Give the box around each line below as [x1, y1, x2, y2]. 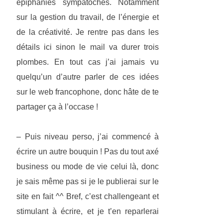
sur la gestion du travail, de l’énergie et [16, 13, 159, 22]
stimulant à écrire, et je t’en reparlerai [16, 207, 159, 216]
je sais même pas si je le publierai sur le [16, 177, 159, 186]
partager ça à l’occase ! [16, 103, 98, 111]
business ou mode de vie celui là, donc [16, 162, 159, 171]
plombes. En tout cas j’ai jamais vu [16, 58, 159, 67]
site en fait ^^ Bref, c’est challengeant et [16, 192, 159, 201]
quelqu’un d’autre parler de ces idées [16, 73, 159, 82]
